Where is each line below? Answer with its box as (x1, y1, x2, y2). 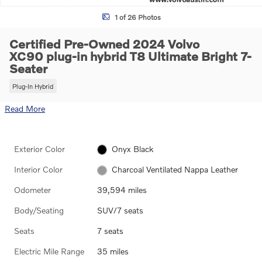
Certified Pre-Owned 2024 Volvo (9, 36, 199, 51)
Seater (9, 61, 47, 75)
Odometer (14, 185, 51, 195)
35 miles (96, 246, 129, 257)
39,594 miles (96, 185, 147, 195)
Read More (5, 103, 45, 113)
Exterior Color (14, 143, 65, 154)
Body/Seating (14, 205, 64, 216)
